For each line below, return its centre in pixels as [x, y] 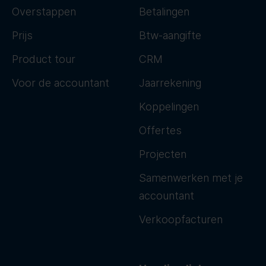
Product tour [44, 59]
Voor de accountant [61, 83]
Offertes [160, 131]
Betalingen [164, 12]
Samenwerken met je [191, 178]
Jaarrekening [170, 83]
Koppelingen [169, 107]
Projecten [163, 154]
